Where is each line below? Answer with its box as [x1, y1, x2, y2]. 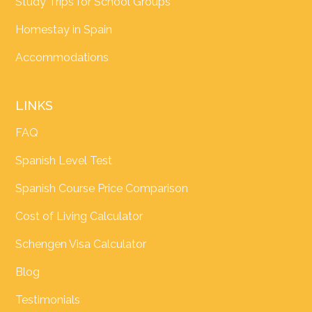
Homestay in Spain [15, 23, 113, 37]
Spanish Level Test [15, 154, 113, 168]
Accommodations [15, 51, 109, 65]
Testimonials [15, 293, 81, 307]
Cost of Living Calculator [15, 210, 143, 224]
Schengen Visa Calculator [15, 237, 147, 251]
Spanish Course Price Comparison [15, 182, 189, 196]
